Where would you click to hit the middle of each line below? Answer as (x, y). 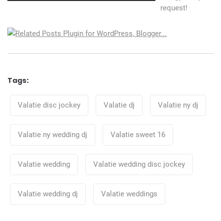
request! (174, 8)
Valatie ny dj (178, 105)
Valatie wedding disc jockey (139, 164)
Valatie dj (119, 105)
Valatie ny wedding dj (53, 134)
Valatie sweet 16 (138, 134)
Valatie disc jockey (49, 105)
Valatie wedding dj (48, 194)
